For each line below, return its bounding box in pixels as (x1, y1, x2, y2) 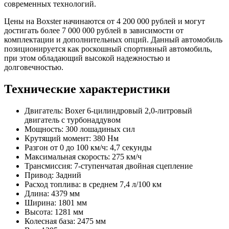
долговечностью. (4, 63, 63, 72)
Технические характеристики (4, 82, 170, 96)
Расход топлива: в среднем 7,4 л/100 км (25, 180, 162, 189)
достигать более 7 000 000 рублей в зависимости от (4, 26, 184, 35)
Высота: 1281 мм (25, 208, 83, 217)
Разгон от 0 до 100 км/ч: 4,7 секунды (25, 143, 152, 152)
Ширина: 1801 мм (25, 198, 87, 208)
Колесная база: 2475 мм (25, 217, 106, 226)
